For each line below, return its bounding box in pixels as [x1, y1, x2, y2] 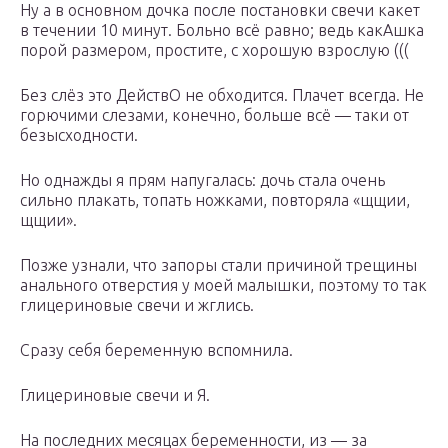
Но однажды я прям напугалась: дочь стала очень [20, 171, 385, 190]
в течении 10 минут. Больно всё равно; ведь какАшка [20, 21, 424, 40]
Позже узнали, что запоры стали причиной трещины [20, 256, 417, 275]
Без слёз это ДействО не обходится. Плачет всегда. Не [20, 86, 424, 105]
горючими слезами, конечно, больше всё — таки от [20, 106, 409, 125]
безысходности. [20, 126, 138, 145]
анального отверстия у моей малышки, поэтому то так [20, 276, 427, 295]
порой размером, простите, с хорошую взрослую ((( [20, 41, 409, 60]
